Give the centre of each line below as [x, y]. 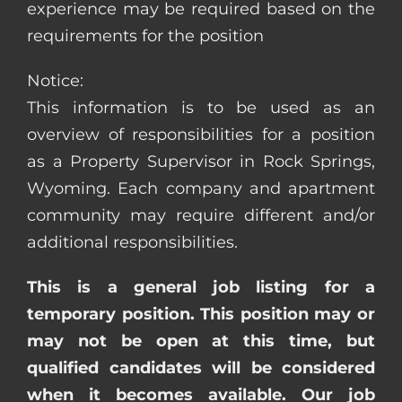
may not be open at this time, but [201, 341]
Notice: [55, 81]
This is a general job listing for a [201, 288]
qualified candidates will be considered [201, 368]
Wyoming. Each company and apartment [201, 189]
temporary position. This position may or [201, 315]
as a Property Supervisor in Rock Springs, [201, 162]
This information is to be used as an [201, 108]
